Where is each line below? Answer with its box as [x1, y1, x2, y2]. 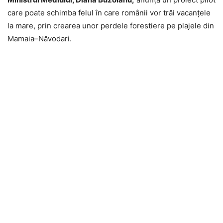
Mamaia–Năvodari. [7, 34, 72, 43]
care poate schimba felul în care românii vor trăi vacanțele [7, 8, 211, 17]
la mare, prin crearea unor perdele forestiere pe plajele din [7, 21, 214, 30]
